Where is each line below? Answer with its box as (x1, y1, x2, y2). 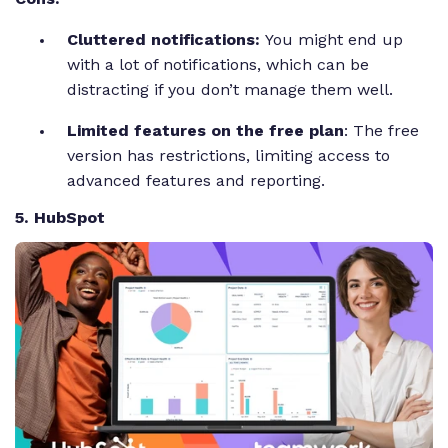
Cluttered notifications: (67, 30, 265, 50)
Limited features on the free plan (67, 121, 344, 141)
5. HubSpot (15, 207, 105, 227)
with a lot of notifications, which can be (67, 55, 369, 75)
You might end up (265, 30, 403, 50)
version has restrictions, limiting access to (67, 146, 390, 166)
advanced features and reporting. (67, 171, 330, 191)
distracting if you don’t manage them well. (67, 80, 398, 100)
